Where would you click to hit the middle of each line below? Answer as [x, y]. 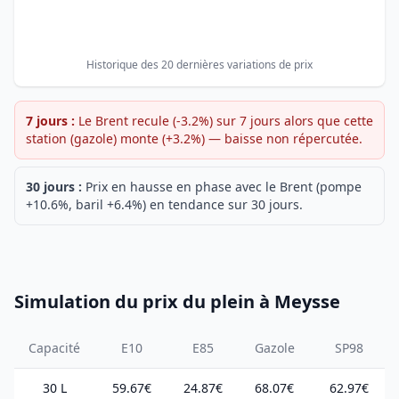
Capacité [54, 348]
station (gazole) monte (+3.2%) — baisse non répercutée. [194, 138]
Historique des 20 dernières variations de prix [199, 65]
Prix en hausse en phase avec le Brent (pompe [224, 187]
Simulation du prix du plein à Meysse [177, 301]
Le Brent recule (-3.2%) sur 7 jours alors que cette [226, 121]
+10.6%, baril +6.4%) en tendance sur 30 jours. [164, 204]
